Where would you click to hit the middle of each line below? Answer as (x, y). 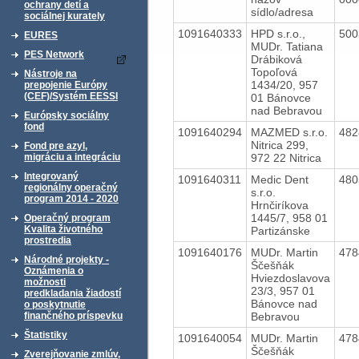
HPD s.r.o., (278, 33)
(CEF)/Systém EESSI (71, 96)
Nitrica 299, (279, 145)
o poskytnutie (55, 305)
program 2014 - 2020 (71, 199)
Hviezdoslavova (290, 278)
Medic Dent (279, 179)
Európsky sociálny (67, 115)
